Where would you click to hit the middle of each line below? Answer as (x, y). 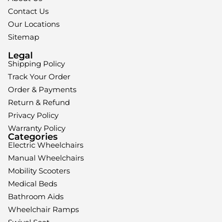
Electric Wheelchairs (46, 145)
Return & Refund (39, 102)
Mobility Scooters (39, 170)
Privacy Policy (33, 115)
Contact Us (28, 11)
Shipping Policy (36, 63)
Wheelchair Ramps (43, 209)
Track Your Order (39, 76)
